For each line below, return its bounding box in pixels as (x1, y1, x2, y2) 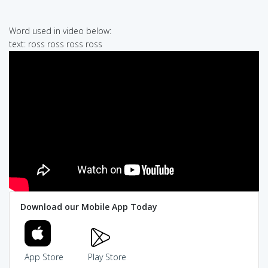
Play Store (87, 251, 126, 263)
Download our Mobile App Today (20, 201, 157, 213)
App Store (25, 251, 63, 263)
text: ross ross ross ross (9, 38, 102, 50)
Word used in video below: (9, 25, 111, 36)
